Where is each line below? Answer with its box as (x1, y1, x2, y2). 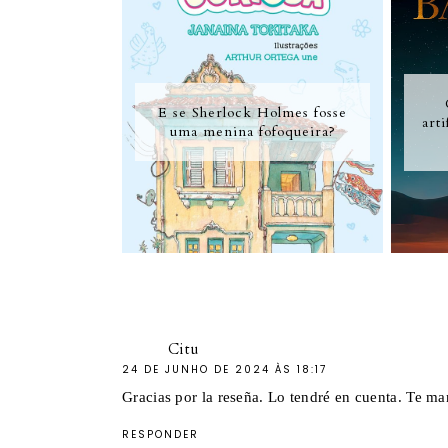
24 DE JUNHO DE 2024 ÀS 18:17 (122, 362, 327, 378)
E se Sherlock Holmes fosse (158, 102, 348, 122)
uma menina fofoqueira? (169, 121, 336, 141)
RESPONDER (122, 427, 199, 443)
